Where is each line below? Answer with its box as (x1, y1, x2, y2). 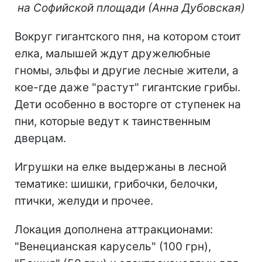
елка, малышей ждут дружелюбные (15, 46, 211, 60)
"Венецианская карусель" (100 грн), (15, 239, 211, 253)
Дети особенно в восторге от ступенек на (15, 97, 241, 111)
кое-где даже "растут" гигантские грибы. (15, 80, 240, 94)
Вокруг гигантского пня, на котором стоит (15, 29, 241, 43)
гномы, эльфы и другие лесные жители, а (15, 63, 239, 77)
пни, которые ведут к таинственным (15, 114, 211, 128)
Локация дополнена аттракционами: (15, 222, 213, 236)
